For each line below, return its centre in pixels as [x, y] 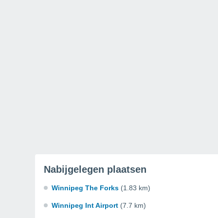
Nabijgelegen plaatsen [95, 169]
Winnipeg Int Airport [85, 205]
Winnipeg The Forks [85, 188]
